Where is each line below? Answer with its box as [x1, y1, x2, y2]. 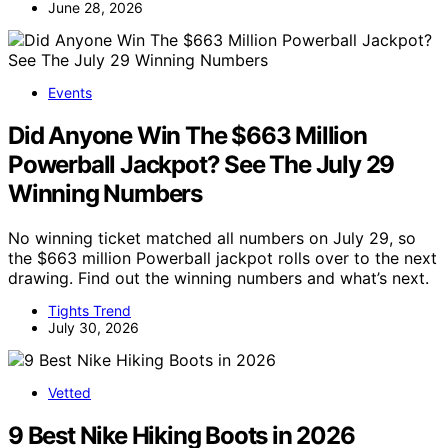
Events [48, 83, 92, 101]
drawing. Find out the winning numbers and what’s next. [8, 267, 429, 288]
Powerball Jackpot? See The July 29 [8, 149, 395, 179]
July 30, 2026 [48, 318, 139, 336]
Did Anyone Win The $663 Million [8, 120, 367, 150]
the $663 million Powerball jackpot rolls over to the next [8, 247, 437, 268]
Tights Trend [48, 301, 131, 319]
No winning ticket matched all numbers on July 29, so [8, 227, 416, 248]
